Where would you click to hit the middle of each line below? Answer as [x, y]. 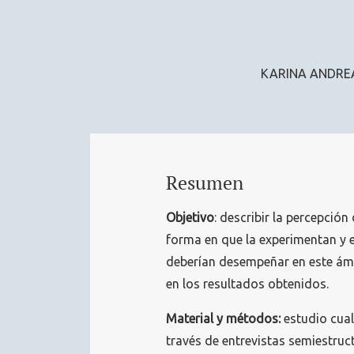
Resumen [205, 183]
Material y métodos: [223, 319]
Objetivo [190, 218]
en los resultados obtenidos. [247, 284]
